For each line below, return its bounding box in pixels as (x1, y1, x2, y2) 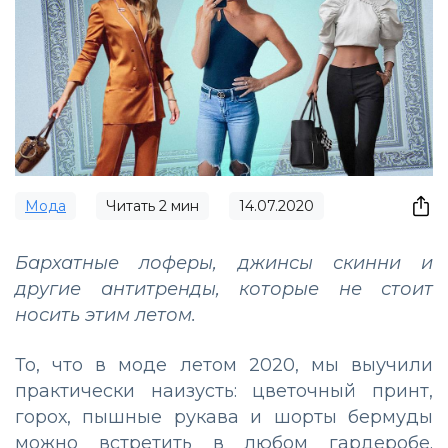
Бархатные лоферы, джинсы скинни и (15, 252, 433, 275)
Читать (106, 197, 159, 216)
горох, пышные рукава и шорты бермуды (15, 406, 433, 429)
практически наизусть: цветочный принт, (15, 380, 433, 403)
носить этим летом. (15, 304, 201, 327)
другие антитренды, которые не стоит (15, 278, 433, 301)
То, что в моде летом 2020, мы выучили (15, 354, 433, 377)
